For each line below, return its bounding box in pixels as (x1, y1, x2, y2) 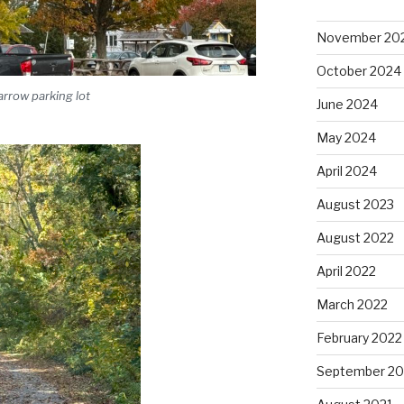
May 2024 (316, 129, 376, 145)
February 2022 (316, 329, 402, 345)
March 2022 (316, 296, 388, 312)
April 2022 (316, 262, 376, 279)
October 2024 (316, 62, 401, 78)
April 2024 (316, 162, 377, 179)
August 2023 (316, 196, 394, 212)
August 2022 (316, 229, 394, 245)
